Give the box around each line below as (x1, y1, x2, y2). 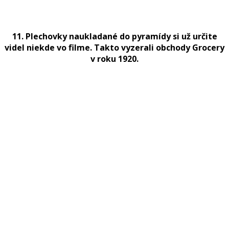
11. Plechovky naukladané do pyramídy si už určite (12, 30, 217, 42)
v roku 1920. (90, 53, 139, 64)
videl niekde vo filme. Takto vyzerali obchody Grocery (5, 41, 224, 53)
